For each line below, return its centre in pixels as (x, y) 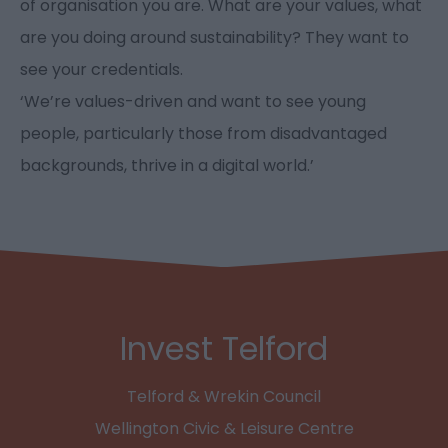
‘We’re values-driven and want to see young (193, 102)
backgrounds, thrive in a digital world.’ (167, 166)
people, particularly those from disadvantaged (203, 134)
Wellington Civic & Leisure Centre (224, 429)
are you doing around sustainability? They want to (214, 38)
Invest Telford (224, 349)
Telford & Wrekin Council (224, 397)
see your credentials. (101, 70)
